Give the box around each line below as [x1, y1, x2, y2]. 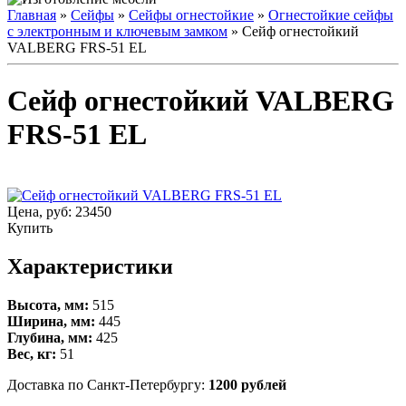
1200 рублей [208, 376, 286, 392]
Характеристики [7, 254, 173, 278]
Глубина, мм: [7, 329, 96, 345]
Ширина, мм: [7, 313, 99, 329]
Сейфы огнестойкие [129, 7, 254, 23]
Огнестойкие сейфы [268, 7, 393, 23]
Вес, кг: [7, 345, 60, 362]
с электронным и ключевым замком [7, 24, 227, 39]
